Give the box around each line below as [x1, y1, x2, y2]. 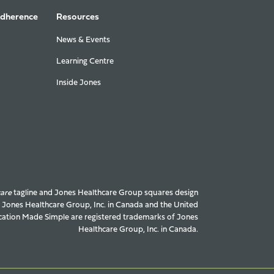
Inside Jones [56, 79, 101, 87]
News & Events [56, 36, 110, 44]
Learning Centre [56, 57, 114, 65]
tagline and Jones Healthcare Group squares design [12, 189, 198, 197]
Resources [56, 13, 99, 22]
